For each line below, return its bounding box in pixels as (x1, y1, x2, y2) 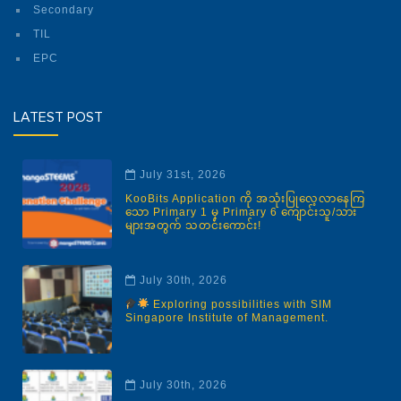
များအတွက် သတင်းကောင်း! (124, 219, 261, 233)
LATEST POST (13, 110, 103, 125)
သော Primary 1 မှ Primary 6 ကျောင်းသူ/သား (124, 206, 357, 219)
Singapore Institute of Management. (124, 311, 328, 324)
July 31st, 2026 (139, 168, 226, 182)
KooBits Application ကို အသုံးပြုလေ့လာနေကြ (124, 192, 365, 206)
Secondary (33, 4, 94, 17)
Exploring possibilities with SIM (149, 297, 332, 311)
